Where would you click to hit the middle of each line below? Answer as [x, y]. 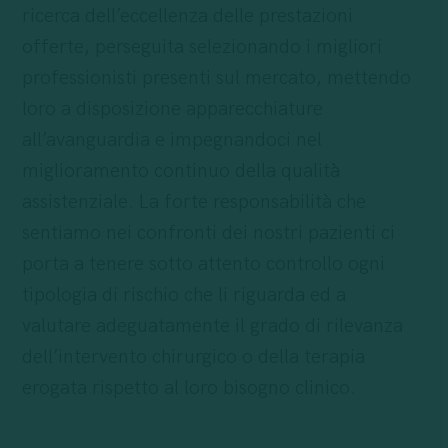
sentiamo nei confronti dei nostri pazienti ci [208, 233]
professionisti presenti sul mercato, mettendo [216, 78]
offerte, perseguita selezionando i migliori [201, 47]
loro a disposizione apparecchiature [172, 109]
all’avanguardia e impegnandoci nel [171, 140]
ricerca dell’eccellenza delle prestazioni [187, 16]
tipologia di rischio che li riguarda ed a [183, 295]
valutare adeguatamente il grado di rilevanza [212, 326]
